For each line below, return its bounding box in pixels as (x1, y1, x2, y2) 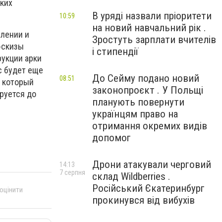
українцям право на (92, 108, 178, 120)
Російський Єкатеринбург (92, 182, 205, 194)
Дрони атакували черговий (92, 159, 211, 170)
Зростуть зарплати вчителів (92, 34, 216, 46)
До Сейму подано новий (92, 72, 199, 84)
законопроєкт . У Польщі (92, 84, 203, 96)
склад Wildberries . (92, 170, 170, 182)
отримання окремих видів (92, 120, 207, 132)
